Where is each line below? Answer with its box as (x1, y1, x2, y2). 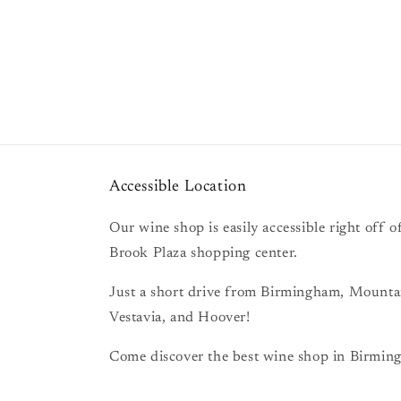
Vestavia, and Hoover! (109, 311, 251, 325)
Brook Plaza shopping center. (109, 246, 298, 260)
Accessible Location (109, 179, 247, 195)
